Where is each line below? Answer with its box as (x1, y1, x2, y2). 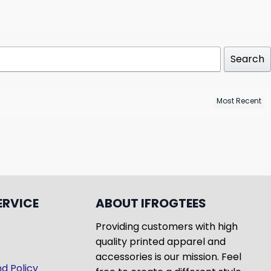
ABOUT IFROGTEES (95, 195, 206, 212)
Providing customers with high (95, 220, 238, 234)
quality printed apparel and (95, 235, 226, 249)
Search (230, 52, 264, 67)
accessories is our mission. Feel (95, 250, 241, 264)
